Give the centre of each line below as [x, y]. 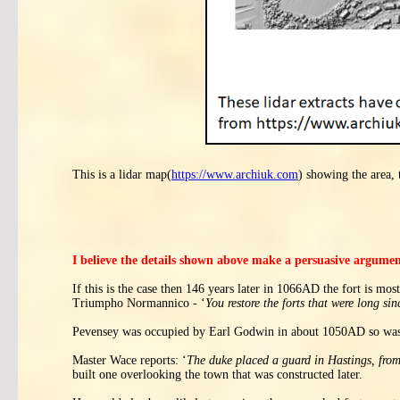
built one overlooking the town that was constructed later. [217, 375]
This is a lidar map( [122, 174]
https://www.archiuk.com [235, 174]
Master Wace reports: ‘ [129, 360]
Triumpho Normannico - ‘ [139, 303]
